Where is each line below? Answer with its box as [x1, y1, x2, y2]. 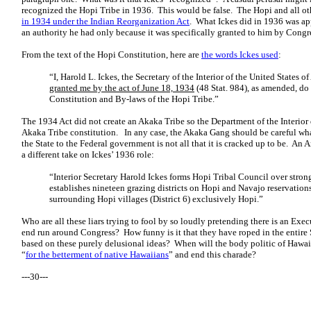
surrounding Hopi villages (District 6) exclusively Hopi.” [49, 194, 263, 204]
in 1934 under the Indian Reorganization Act [22, 16, 190, 26]
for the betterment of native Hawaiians [26, 249, 169, 260]
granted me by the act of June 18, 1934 [49, 83, 194, 93]
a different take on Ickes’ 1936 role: [22, 149, 154, 160]
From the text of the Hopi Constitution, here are [22, 49, 201, 60]
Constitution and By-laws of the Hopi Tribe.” [49, 94, 219, 104]
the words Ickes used [201, 49, 278, 60]
